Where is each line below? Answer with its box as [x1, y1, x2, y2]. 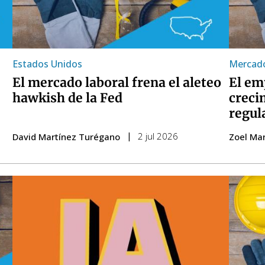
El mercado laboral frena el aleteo [12, 74, 221, 91]
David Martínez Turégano [12, 130, 120, 143]
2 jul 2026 [137, 130, 178, 142]
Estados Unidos [12, 57, 82, 70]
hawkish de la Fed [12, 89, 122, 106]
